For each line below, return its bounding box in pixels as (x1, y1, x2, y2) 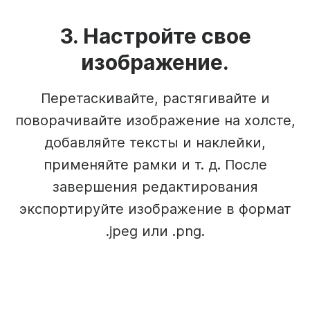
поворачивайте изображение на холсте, (15, 112, 295, 129)
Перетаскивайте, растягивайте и (40, 90, 270, 107)
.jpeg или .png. (105, 223, 205, 240)
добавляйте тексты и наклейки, (44, 134, 266, 152)
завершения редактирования (52, 179, 258, 196)
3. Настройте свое (59, 24, 251, 49)
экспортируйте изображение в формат (19, 201, 291, 218)
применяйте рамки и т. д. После (43, 156, 267, 174)
